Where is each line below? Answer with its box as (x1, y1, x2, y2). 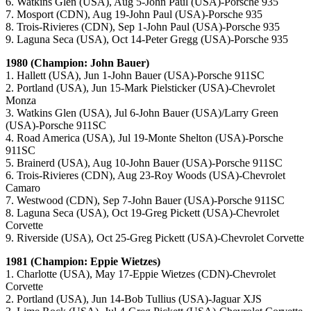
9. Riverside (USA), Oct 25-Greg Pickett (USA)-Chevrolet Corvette (6, 232, 304, 244)
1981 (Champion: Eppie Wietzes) (6, 255, 160, 268)
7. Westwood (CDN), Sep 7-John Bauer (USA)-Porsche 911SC (6, 194, 285, 207)
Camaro (6, 182, 40, 194)
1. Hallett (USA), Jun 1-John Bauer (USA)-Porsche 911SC (6, 69, 264, 82)
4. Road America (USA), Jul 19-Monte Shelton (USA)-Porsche (6, 132, 283, 144)
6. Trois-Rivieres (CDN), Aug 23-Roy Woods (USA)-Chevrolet (6, 169, 285, 182)
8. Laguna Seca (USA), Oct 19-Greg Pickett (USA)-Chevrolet (6, 207, 279, 219)
